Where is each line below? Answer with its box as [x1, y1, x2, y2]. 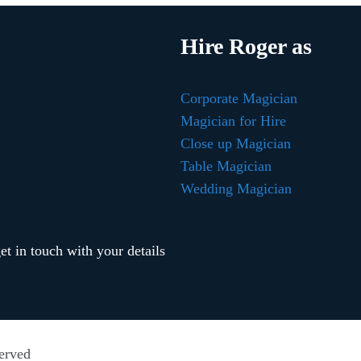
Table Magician [180, 158, 272, 175]
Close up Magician [180, 135, 291, 152]
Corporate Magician [180, 90, 297, 107]
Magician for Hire [180, 113, 286, 130]
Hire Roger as [180, 34, 312, 60]
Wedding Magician [180, 180, 292, 197]
